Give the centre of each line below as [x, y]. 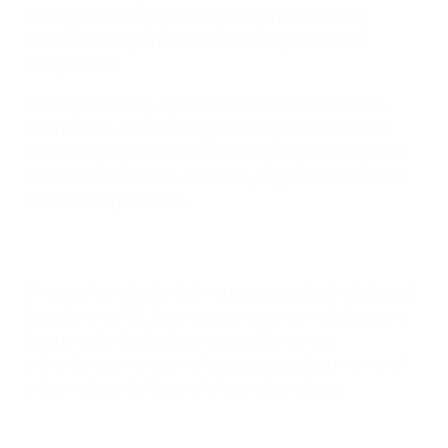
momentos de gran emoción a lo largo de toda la [196, 41]
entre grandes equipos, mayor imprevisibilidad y [196, 17]
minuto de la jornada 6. [107, 201]
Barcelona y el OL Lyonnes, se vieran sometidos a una [216, 315]
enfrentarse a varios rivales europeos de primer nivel [214, 363]
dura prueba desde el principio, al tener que [180, 339]
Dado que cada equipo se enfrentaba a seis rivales [205, 105]
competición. [72, 65]
